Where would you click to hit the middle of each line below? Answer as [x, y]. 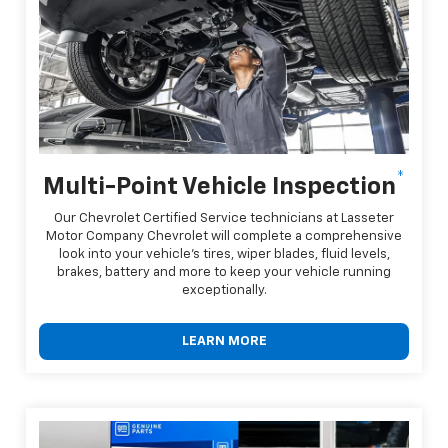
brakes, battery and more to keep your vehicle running [224, 273]
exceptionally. [224, 291]
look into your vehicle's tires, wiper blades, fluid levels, [224, 255]
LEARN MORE [224, 342]
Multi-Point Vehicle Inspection [219, 187]
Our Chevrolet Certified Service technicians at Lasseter [224, 219]
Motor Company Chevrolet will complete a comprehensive [224, 237]
